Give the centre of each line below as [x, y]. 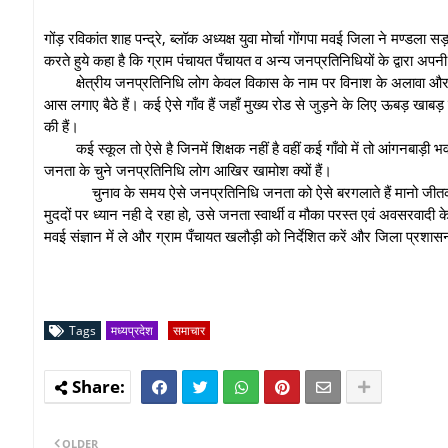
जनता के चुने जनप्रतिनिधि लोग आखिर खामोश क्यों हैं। [188, 169]
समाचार [189, 330]
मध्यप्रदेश [132, 330]
